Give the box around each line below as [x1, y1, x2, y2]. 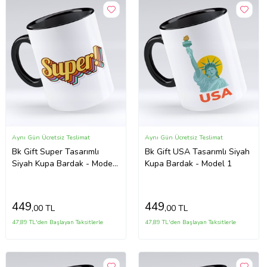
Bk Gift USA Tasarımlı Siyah [145, 145, 250, 157]
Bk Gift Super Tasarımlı [12, 145, 100, 157]
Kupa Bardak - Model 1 [145, 157, 232, 169]
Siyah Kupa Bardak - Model [12, 157, 116, 169]
